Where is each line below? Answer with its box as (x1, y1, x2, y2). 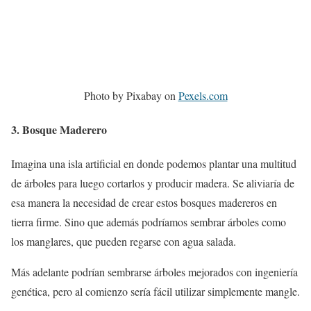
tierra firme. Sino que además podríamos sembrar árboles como (11, 215, 286, 230)
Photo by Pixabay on (83, 87, 178, 103)
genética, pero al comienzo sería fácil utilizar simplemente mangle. (11, 284, 300, 299)
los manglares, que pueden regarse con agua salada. (11, 234, 236, 249)
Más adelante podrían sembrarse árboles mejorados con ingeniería (11, 264, 298, 280)
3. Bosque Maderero (11, 121, 107, 138)
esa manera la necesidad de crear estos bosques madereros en (11, 195, 277, 210)
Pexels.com (178, 87, 228, 103)
